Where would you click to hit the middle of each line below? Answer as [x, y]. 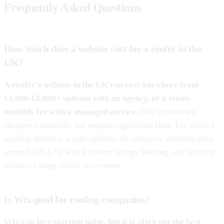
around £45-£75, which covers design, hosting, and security [110, 152]
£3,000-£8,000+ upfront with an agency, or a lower [97, 98]
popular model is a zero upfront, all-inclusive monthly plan [108, 138]
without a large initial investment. [63, 165]
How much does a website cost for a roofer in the [102, 48]
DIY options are [167, 111]
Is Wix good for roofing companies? [77, 199]
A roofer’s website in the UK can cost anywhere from [101, 84]
